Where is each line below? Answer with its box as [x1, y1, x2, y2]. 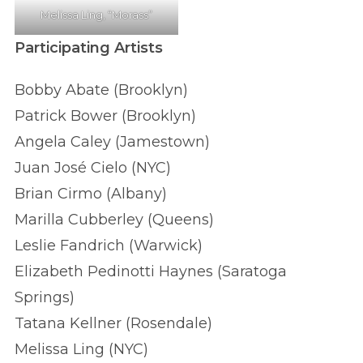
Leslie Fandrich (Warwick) [15, 236, 203, 254]
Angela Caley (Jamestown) [15, 132, 210, 151]
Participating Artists [15, 38, 163, 57]
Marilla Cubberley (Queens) [15, 210, 218, 228]
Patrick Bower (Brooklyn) [15, 106, 196, 125]
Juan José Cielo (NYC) [15, 158, 171, 177]
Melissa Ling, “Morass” [40, 7, 152, 21]
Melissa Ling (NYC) [15, 340, 148, 358]
